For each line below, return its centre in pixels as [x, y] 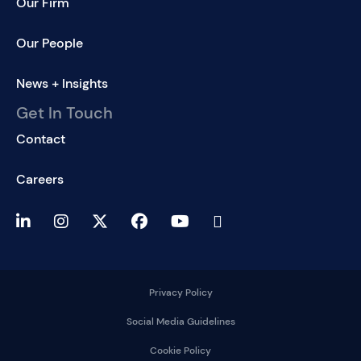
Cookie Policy [180, 350]
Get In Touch [64, 112]
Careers [40, 179]
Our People [50, 43]
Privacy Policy [180, 292]
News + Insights [62, 83]
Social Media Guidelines [180, 321]
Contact [41, 139]
